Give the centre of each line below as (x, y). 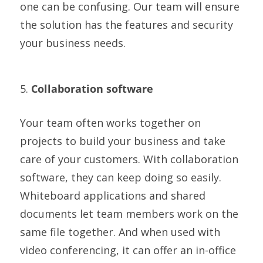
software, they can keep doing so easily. (120, 177)
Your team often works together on (110, 122)
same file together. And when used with (120, 232)
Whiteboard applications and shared (112, 195)
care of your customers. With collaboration (129, 159)
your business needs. (73, 43)
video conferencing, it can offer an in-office (128, 250)
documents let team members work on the (129, 213)
